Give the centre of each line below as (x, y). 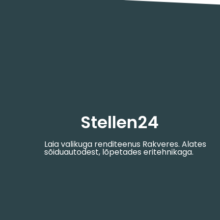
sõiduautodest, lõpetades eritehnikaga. (119, 152)
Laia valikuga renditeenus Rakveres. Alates (125, 144)
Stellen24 (119, 122)
